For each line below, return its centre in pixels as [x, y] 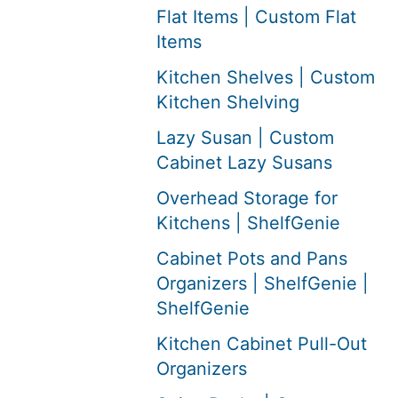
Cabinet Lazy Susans [244, 163]
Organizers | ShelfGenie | [263, 283]
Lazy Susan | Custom [245, 138]
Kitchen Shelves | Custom [266, 77]
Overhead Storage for [247, 198]
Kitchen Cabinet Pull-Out [262, 344]
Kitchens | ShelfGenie [248, 223]
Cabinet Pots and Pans [252, 259]
